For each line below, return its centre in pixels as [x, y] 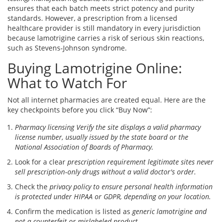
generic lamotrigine [163, 212]
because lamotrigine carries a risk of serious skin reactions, [106, 38]
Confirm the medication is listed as [74, 212]
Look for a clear [41, 162]
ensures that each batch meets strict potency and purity [101, 8]
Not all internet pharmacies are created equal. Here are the [107, 100]
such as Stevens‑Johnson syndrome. [67, 48]
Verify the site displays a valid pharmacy [139, 127]
